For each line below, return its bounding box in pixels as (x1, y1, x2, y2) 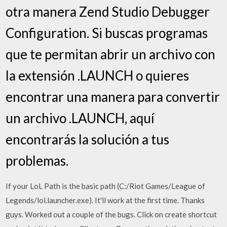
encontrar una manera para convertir (6, 88, 220, 105)
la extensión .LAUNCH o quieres (6, 67, 190, 84)
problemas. (6, 152, 69, 169)
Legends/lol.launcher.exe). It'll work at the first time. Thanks (6, 195, 205, 205)
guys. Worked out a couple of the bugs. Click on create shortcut (6, 209, 217, 219)
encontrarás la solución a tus (6, 131, 170, 147)
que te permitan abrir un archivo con (6, 46, 216, 62)
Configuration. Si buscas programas (6, 24, 208, 41)
